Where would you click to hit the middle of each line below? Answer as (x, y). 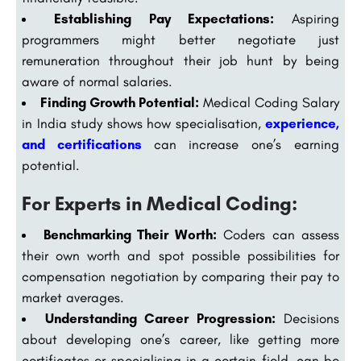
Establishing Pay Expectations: (164, 19)
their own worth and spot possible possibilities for (180, 256)
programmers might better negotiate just (180, 40)
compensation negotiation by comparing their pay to (180, 277)
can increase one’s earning (247, 145)
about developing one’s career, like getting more (180, 340)
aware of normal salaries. (97, 82)
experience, (302, 124)
